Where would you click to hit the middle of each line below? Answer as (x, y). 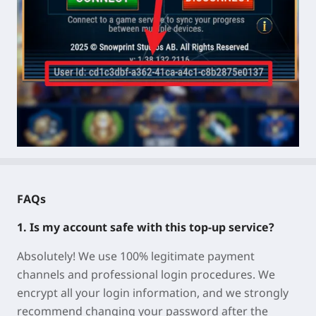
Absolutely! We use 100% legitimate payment (136, 256)
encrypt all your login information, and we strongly (153, 293)
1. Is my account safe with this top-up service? (146, 227)
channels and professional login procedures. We (146, 275)
